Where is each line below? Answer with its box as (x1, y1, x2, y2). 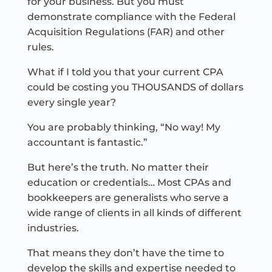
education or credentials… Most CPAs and (27, 177, 231, 189)
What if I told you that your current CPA (27, 66, 223, 78)
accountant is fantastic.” (27, 137, 148, 149)
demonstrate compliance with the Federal (27, 11, 236, 23)
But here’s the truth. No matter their (27, 161, 209, 174)
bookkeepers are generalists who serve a (27, 192, 229, 204)
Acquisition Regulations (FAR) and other (27, 26, 225, 38)
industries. (27, 222, 79, 234)
